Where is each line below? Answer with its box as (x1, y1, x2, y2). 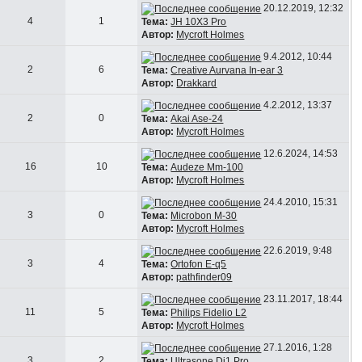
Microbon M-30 (170, 209, 238, 221)
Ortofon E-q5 (170, 258, 227, 270)
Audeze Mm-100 (170, 161, 244, 173)
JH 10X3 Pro (170, 15, 227, 27)
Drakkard (176, 77, 217, 89)
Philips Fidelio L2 (170, 306, 247, 318)
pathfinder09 (176, 271, 233, 283)
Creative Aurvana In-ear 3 (170, 64, 284, 76)
